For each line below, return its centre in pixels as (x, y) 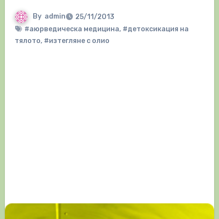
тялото (27, 41)
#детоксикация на (155, 29)
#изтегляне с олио (77, 41)
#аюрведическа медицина (72, 29)
